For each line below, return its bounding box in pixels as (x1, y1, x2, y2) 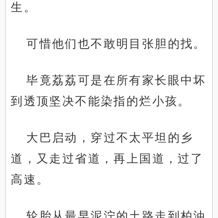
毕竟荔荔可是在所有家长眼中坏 (26, 73, 206, 87)
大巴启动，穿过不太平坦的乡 (26, 131, 194, 145)
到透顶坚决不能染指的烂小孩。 (11, 94, 191, 108)
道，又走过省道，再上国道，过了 (11, 152, 204, 165)
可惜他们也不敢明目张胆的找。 (26, 37, 206, 51)
